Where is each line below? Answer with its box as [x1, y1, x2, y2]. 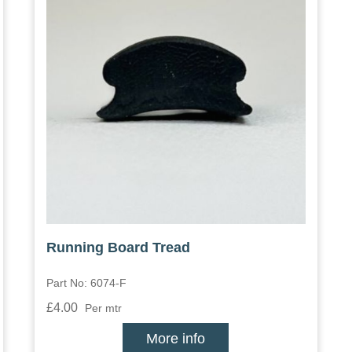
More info [146, 330, 206, 346]
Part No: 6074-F [46, 276, 126, 289]
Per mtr [84, 301, 122, 314]
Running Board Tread [46, 239, 190, 255]
